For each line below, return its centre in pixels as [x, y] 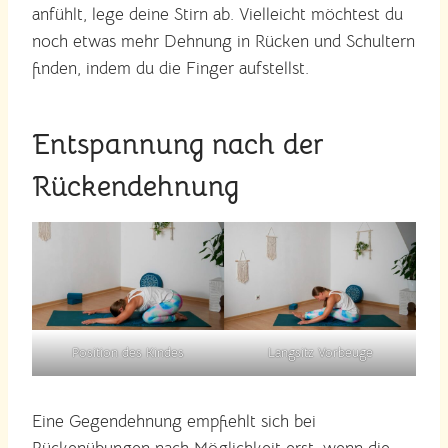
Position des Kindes [128, 352]
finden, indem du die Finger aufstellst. [170, 68]
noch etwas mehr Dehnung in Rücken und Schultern [223, 41]
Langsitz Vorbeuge [320, 352]
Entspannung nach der [178, 144]
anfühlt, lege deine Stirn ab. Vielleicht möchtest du [217, 14]
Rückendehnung [135, 186]
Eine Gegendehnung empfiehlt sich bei [174, 421]
